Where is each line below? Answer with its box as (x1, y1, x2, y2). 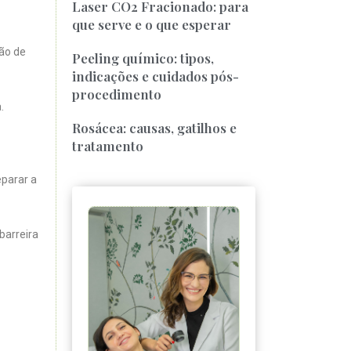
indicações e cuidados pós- (72, 67, 240, 85)
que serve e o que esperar (72, 15, 232, 33)
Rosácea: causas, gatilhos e (72, 118, 237, 136)
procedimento (72, 85, 162, 103)
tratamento (72, 136, 144, 154)
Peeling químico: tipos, (72, 49, 215, 67)
